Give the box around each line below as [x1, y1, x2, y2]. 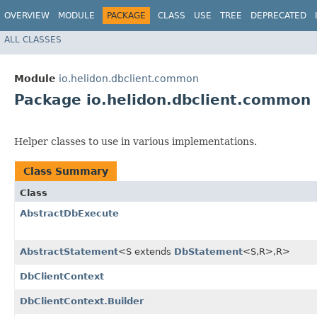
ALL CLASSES [4, 34, 62, 45]
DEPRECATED [250, 11, 306, 21]
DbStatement [174, 246, 243, 258]
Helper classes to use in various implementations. [14, 136, 257, 148]
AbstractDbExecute [20, 208, 119, 219]
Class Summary [23, 166, 108, 178]
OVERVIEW [4, 11, 50, 21]
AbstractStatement [20, 246, 118, 258]
